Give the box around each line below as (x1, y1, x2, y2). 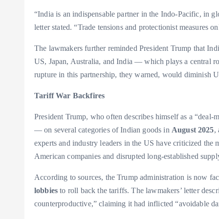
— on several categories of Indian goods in (34, 126, 172, 134)
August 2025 (171, 126, 214, 134)
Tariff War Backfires (34, 91, 105, 100)
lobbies (34, 186, 58, 195)
